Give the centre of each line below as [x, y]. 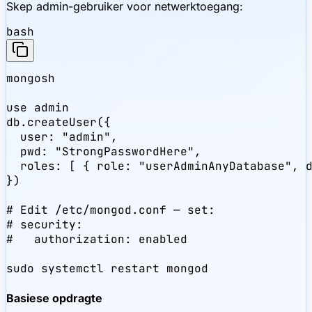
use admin [38, 108]
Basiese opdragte [54, 298]
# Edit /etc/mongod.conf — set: [111, 210]
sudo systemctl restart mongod [107, 269]
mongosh [31, 79]
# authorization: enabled [97, 240]
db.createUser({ [58, 123]
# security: [45, 225]
